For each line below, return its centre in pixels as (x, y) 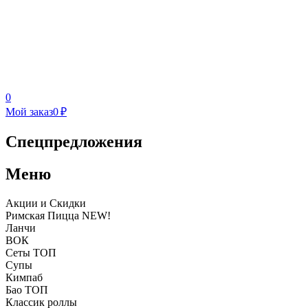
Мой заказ (29, 111)
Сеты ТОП (31, 252)
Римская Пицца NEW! (58, 215)
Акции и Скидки (46, 203)
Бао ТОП (27, 289)
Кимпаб (24, 277)
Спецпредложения (74, 141)
